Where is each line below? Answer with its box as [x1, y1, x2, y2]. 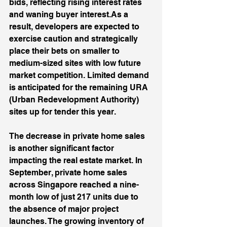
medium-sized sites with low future [9, 58, 143, 68]
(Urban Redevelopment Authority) [9, 95, 141, 104]
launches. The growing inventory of [9, 216, 146, 226]
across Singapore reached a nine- [9, 180, 139, 190]
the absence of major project [9, 204, 121, 214]
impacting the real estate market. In [9, 156, 144, 165]
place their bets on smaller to [9, 46, 122, 56]
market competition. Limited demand [9, 70, 151, 80]
